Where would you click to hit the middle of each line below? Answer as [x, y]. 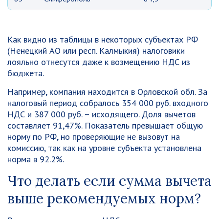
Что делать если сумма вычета [109, 181]
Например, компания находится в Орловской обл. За [107, 92]
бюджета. [26, 73]
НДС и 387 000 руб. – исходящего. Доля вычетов [101, 114]
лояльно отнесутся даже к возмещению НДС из [99, 62]
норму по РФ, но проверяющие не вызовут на [94, 137]
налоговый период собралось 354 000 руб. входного [108, 103]
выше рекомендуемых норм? [104, 198]
